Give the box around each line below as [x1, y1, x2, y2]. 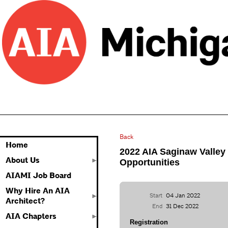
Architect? [6, 196, 45, 206]
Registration [130, 218, 168, 226]
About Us [6, 155, 40, 165]
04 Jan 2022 [166, 191, 201, 199]
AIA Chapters [6, 211, 56, 221]
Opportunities [120, 157, 180, 167]
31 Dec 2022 [166, 202, 199, 210]
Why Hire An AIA [6, 186, 70, 196]
